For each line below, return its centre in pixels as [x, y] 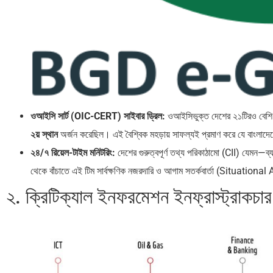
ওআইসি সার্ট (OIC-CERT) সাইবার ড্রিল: [98, 116]
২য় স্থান [44, 135]
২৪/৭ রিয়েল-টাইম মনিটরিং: [73, 153]
